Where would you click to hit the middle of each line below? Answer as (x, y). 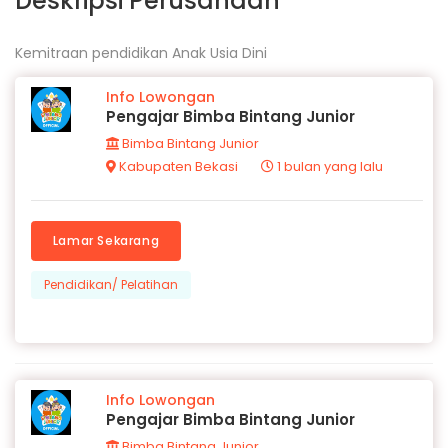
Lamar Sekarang (106, 241)
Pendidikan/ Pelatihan (111, 285)
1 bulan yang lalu (328, 167)
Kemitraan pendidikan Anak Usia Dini (141, 53)
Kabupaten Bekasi (177, 167)
